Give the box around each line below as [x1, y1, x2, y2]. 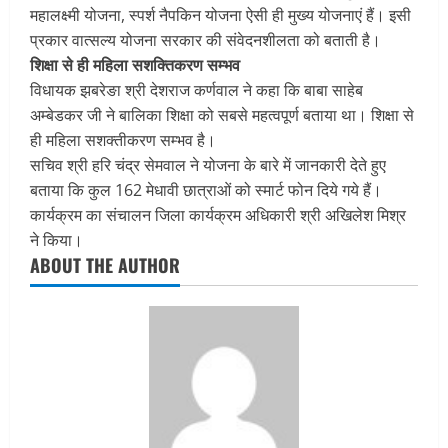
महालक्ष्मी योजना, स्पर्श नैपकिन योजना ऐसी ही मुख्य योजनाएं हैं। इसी [30, 4, 411, 26]
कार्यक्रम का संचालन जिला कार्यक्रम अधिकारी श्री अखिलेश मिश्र [30, 204, 406, 226]
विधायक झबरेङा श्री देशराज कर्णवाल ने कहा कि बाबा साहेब [30, 79, 363, 101]
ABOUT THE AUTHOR [30, 252, 180, 278]
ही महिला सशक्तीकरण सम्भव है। [30, 129, 216, 151]
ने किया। [30, 229, 83, 251]
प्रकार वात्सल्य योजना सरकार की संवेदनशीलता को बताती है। [30, 29, 381, 51]
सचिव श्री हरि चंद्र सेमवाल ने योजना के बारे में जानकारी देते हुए [30, 154, 386, 176]
